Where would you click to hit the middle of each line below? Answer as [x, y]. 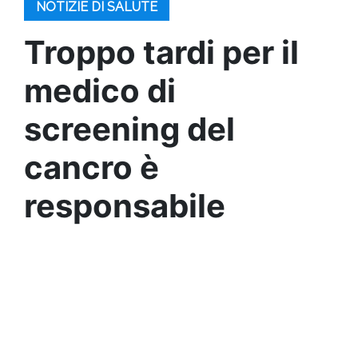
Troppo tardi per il [161, 52]
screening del [129, 129]
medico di [100, 91]
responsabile [125, 206]
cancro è [91, 167]
